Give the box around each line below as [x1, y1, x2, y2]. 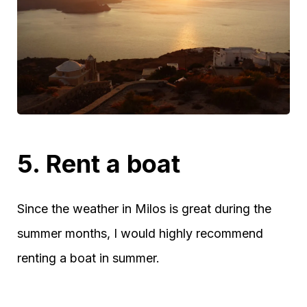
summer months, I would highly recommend [17, 226, 263, 241]
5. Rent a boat [17, 149, 180, 180]
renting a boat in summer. [17, 251, 160, 266]
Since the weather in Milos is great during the [17, 201, 271, 217]
